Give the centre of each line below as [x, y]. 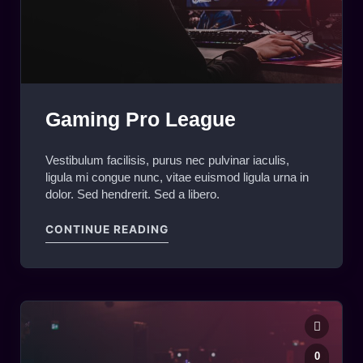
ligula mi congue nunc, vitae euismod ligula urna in [177, 177]
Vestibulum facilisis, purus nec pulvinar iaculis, [167, 160]
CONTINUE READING [107, 230]
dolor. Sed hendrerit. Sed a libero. [132, 194]
